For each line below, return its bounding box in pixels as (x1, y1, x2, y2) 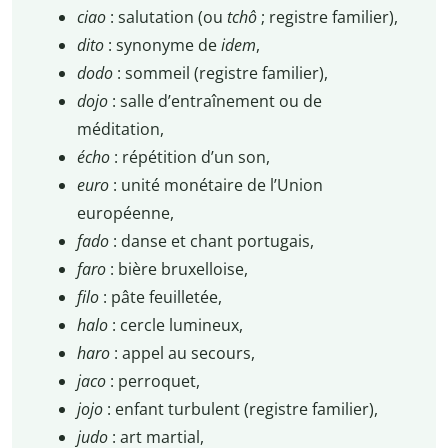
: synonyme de (107, 34, 221, 57)
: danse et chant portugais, (112, 230, 314, 253)
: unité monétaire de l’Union (112, 174, 323, 197)
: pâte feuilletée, (102, 286, 222, 309)
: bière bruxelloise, (109, 258, 248, 281)
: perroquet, (105, 370, 200, 393)
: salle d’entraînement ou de (111, 90, 322, 113)
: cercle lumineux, (111, 314, 243, 337)
